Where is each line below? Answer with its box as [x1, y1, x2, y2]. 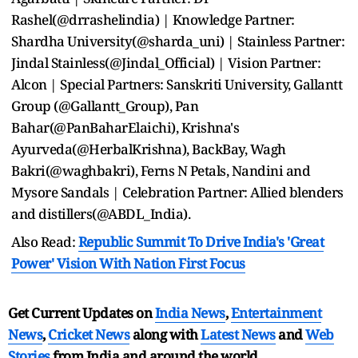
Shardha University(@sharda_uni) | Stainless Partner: [11, 31, 344, 50]
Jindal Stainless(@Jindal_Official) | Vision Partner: [11, 53, 320, 72]
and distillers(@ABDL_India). [11, 204, 190, 223]
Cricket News [48, 324, 129, 344]
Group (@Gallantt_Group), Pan [11, 96, 198, 115]
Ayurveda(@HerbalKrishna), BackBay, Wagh [11, 139, 286, 158]
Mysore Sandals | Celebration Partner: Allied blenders [11, 182, 344, 201]
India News [154, 303, 225, 322]
